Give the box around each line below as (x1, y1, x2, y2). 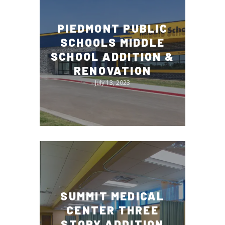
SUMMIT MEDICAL (60, 189, 165, 202)
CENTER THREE (66, 203, 159, 216)
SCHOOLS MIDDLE (60, 35, 165, 49)
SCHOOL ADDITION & (50, 49, 175, 63)
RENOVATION (73, 63, 152, 77)
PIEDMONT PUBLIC (57, 21, 168, 35)
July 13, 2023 (95, 78, 130, 87)
